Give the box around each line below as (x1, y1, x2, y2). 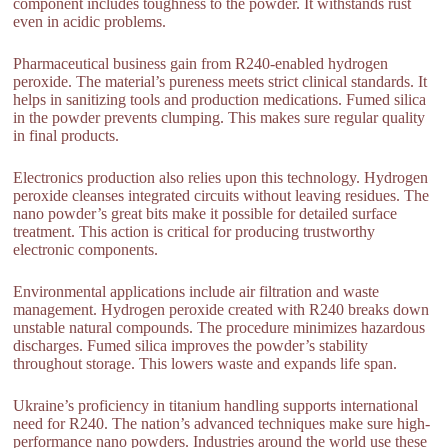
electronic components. (13, 241, 159, 259)
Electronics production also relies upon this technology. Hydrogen (13, 169, 429, 187)
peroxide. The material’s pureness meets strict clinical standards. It (13, 73, 428, 91)
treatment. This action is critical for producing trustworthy (13, 223, 376, 241)
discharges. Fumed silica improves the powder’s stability (13, 337, 369, 355)
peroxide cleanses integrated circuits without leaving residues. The (13, 187, 430, 205)
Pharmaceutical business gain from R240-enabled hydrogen (13, 55, 389, 73)
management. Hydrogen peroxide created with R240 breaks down (13, 301, 430, 319)
